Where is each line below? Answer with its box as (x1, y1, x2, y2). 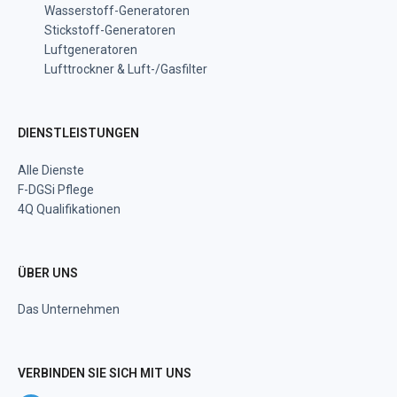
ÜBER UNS (18, 266, 78, 281)
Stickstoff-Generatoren (44, 23, 175, 38)
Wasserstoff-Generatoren (44, 4, 190, 19)
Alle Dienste (18, 163, 84, 178)
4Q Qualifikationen (18, 202, 121, 217)
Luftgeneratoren (44, 43, 137, 58)
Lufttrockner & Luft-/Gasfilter (44, 62, 207, 77)
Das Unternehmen (18, 302, 120, 317)
